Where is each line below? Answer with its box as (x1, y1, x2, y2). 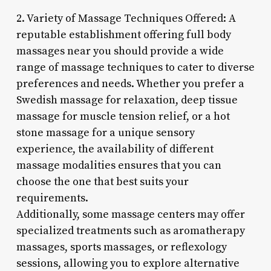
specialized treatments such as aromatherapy (16, 223, 245, 238)
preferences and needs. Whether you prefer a (16, 76, 244, 91)
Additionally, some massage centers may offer (16, 207, 245, 221)
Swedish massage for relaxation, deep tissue (16, 93, 238, 107)
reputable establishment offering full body (16, 27, 231, 42)
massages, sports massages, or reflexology (16, 240, 227, 254)
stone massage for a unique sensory (16, 125, 195, 140)
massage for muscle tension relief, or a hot (16, 109, 230, 123)
